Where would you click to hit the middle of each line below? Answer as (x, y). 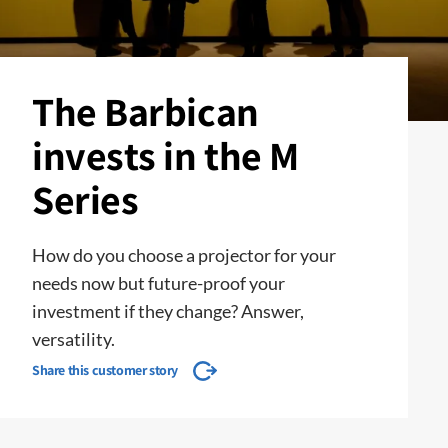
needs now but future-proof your (158, 283)
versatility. (73, 339)
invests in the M (165, 155)
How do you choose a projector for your (184, 255)
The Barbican (145, 111)
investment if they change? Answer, (168, 311)
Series (85, 199)
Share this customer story (105, 370)
